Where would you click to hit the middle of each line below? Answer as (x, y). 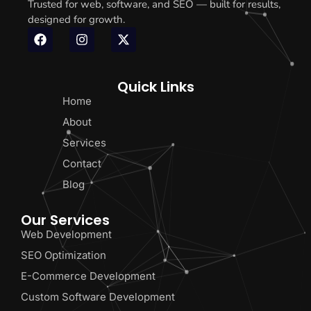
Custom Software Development (98, 297)
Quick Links (155, 87)
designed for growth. (76, 20)
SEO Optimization (64, 255)
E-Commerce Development (88, 276)
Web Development (66, 235)
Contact (82, 164)
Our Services (65, 220)
